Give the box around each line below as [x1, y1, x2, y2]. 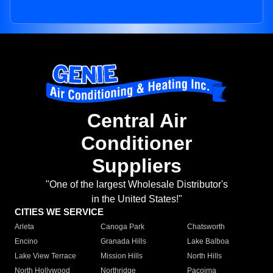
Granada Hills [101, 237, 147, 246]
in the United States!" [91, 194, 182, 205]
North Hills [186, 252, 222, 261]
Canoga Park [101, 222, 145, 232]
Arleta [15, 222, 34, 232]
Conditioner [81, 132, 192, 155]
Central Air [87, 110, 186, 132]
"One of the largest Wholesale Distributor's [45, 179, 228, 190]
